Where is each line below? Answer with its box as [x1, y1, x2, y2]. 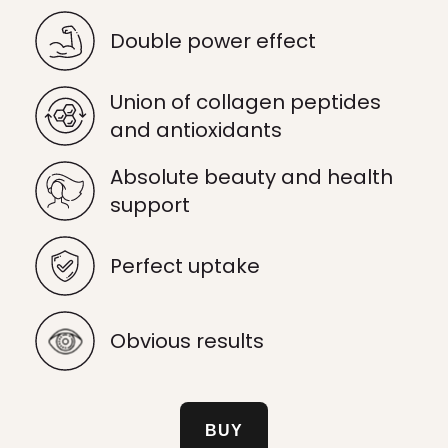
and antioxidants [110, 116, 282, 144]
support [110, 191, 190, 219]
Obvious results [110, 327, 264, 355]
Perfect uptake [110, 252, 260, 280]
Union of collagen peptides [110, 88, 381, 116]
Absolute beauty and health [110, 163, 393, 191]
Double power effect [110, 27, 316, 55]
